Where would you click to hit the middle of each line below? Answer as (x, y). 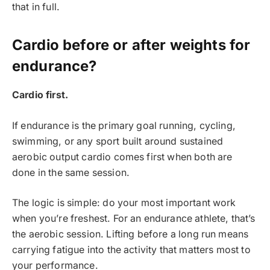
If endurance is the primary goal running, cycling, (124, 125)
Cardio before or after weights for (131, 45)
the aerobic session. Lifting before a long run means (130, 234)
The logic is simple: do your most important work (124, 203)
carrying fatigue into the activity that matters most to (131, 250)
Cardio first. (40, 95)
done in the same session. (71, 172)
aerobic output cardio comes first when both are (122, 157)
